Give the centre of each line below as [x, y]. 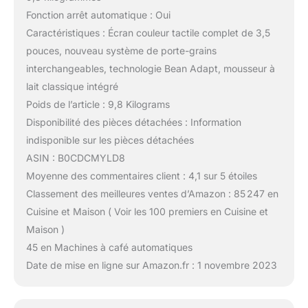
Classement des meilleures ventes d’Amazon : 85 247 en [152, 194]
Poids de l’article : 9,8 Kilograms [98, 104]
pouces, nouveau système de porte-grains [121, 51]
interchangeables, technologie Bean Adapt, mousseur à [150, 69]
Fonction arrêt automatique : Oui [98, 15]
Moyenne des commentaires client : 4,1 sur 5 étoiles [141, 176]
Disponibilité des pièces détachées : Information [133, 122]
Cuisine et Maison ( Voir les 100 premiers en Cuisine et [147, 212]
